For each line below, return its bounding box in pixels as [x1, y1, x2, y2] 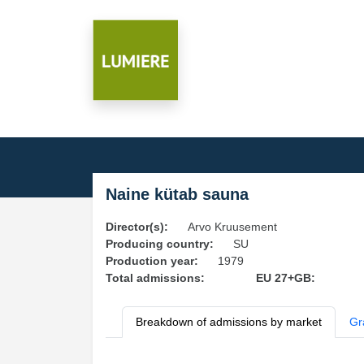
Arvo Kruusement [188, 220, 277, 233]
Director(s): [106, 220, 168, 233]
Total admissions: [106, 271, 205, 284]
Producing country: [106, 237, 214, 250]
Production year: [106, 254, 198, 267]
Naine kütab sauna [106, 185, 249, 203]
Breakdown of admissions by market [136, 315, 322, 328]
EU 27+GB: [255, 271, 315, 284]
